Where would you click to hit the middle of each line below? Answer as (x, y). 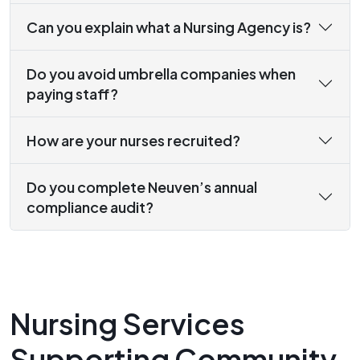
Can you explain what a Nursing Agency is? (169, 27)
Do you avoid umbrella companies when (161, 74)
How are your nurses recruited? (133, 141)
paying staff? (72, 94)
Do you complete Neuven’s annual (142, 187)
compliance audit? (90, 207)
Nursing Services (127, 324)
